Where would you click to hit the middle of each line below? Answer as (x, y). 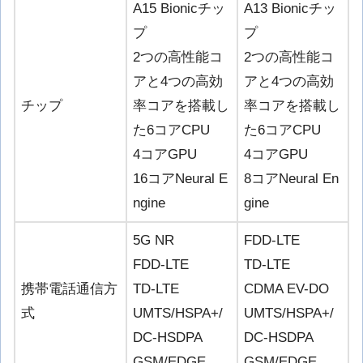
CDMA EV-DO (286, 288)
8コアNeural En (291, 178)
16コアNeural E (180, 178)
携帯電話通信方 (69, 288)
